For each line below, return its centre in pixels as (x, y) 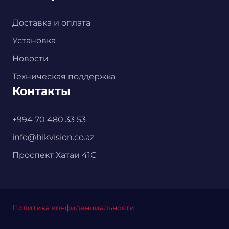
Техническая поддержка (64, 76)
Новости (30, 58)
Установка (34, 40)
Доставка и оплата (51, 22)
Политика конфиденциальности (73, 207)
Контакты (41, 91)
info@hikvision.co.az (53, 137)
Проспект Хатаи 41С (54, 155)
